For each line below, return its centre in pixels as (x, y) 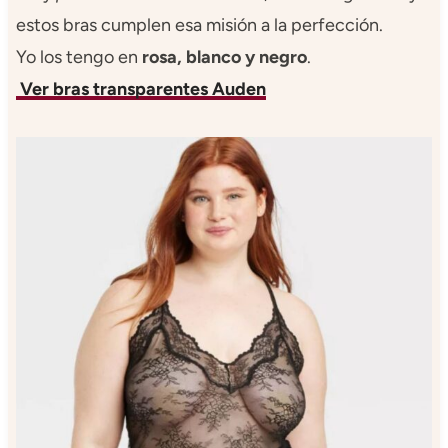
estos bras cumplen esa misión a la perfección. (199, 24)
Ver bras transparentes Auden (140, 88)
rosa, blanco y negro (224, 56)
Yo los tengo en (78, 56)
